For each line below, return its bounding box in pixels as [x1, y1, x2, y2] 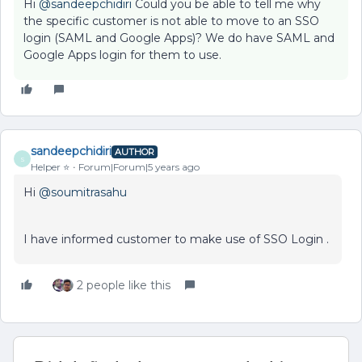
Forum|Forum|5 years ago [78, 161, 200, 173]
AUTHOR [115, 145, 154, 158]
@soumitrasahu [39, 185, 127, 200]
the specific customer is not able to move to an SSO [23, 14, 319, 28]
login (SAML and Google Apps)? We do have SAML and [23, 31, 335, 45]
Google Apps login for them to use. [23, 48, 221, 62]
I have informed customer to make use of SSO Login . [23, 232, 332, 246]
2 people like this [77, 278, 170, 293]
